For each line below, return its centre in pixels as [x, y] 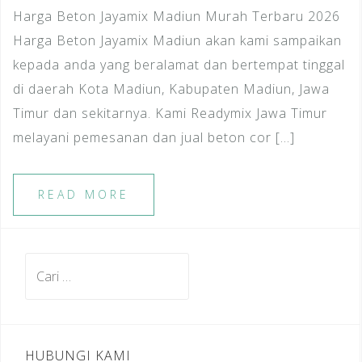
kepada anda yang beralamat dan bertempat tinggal [179, 64]
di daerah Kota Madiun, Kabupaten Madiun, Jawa [171, 88]
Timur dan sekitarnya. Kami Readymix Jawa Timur [170, 113]
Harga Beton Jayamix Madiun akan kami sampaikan [177, 40]
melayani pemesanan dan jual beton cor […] [154, 137]
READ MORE [84, 194]
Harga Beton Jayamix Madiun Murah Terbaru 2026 [177, 16]
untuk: [44, 288]
